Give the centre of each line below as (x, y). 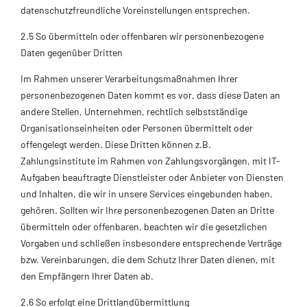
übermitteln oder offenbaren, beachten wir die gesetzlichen (144, 226)
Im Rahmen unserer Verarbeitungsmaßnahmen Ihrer (129, 78)
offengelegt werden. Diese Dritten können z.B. (116, 144)
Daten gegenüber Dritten (72, 52)
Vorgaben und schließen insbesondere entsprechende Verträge (151, 243)
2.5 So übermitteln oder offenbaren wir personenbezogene (142, 36)
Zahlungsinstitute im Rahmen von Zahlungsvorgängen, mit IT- (150, 160)
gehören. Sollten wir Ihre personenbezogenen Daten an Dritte (147, 210)
